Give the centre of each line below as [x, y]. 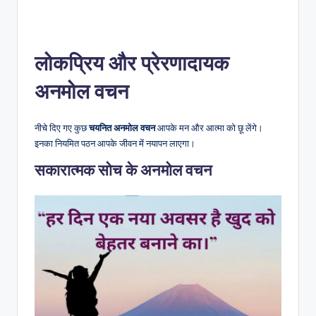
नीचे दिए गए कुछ [62, 127]
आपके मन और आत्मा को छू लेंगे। [209, 127]
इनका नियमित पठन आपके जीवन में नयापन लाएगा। [115, 143]
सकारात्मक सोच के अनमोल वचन [123, 170]
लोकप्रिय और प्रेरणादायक [132, 63]
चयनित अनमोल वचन [122, 127]
